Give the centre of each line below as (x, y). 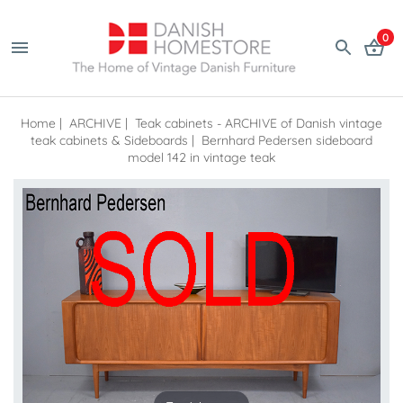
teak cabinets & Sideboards (109, 140)
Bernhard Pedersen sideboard (287, 140)
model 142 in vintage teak (201, 157)
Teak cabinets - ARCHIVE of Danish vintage (259, 123)
